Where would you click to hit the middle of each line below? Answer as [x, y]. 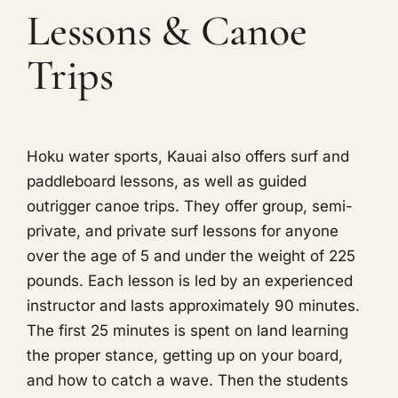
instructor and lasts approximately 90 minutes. [193, 306]
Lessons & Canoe [167, 31]
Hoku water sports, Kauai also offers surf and [187, 157]
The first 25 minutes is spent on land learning [187, 331]
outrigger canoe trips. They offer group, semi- [189, 207]
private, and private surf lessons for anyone [182, 231]
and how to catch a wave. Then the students [187, 381]
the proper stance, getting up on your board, [184, 356]
